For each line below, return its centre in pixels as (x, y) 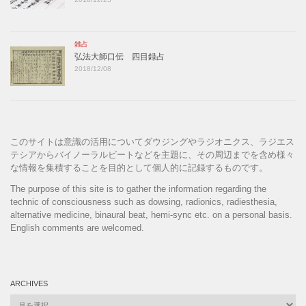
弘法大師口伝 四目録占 (120, 56)
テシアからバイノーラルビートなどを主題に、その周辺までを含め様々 (152, 154)
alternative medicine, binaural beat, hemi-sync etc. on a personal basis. (151, 215)
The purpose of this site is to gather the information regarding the (138, 189)
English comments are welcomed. (77, 228)
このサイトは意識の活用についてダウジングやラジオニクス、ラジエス (152, 141)
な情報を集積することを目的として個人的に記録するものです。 (139, 167)
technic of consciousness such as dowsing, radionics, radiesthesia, (144, 202)
